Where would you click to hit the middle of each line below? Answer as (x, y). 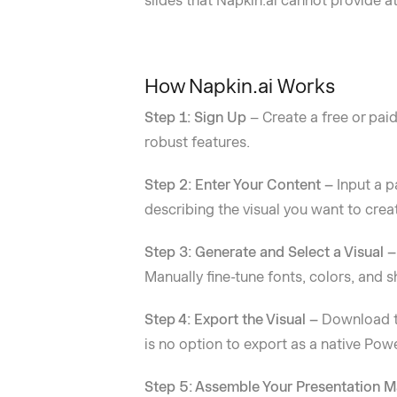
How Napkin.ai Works (239, 86)
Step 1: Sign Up (195, 117)
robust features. (197, 142)
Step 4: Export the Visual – (233, 319)
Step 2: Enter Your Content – (240, 185)
